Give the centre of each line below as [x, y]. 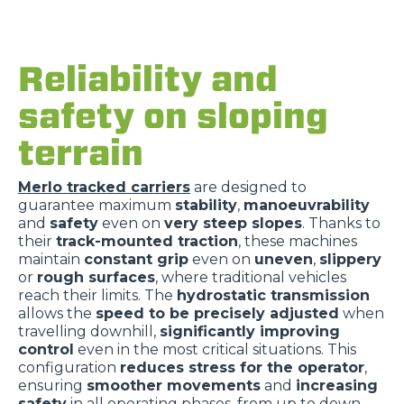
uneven [284, 259]
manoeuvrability [307, 205]
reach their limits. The [97, 295]
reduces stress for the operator [242, 367]
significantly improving [250, 331]
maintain [51, 259]
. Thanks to [341, 223]
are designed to [248, 187]
